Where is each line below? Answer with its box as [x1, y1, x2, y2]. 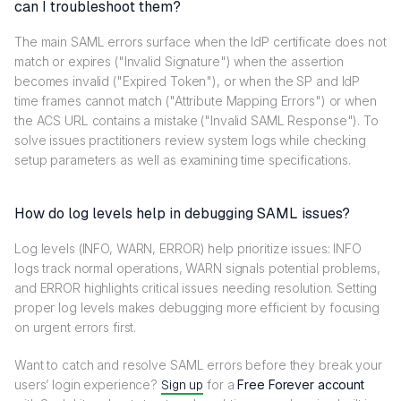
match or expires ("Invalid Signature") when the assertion [14, 54, 345, 70]
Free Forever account [237, 377, 364, 393]
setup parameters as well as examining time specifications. [14, 152, 352, 168]
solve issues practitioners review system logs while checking [14, 132, 366, 149]
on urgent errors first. [14, 320, 137, 336]
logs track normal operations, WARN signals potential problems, [14, 260, 380, 277]
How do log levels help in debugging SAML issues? [14, 204, 350, 224]
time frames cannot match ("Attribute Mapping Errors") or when [14, 93, 377, 109]
